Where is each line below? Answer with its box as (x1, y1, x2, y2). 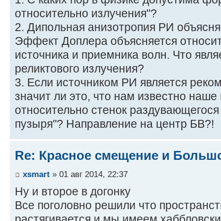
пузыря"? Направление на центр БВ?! (15, 117, 214, 131)
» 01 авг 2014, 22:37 (50, 169, 128, 179)
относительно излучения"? (15, 7, 157, 20)
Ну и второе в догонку (15, 184, 131, 198)
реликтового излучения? (15, 62, 144, 75)
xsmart (23, 169, 50, 179)
